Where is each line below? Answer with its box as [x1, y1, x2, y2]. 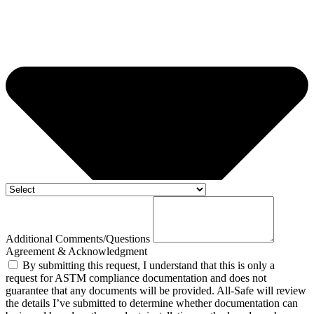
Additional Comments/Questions [6, 233, 153, 245]
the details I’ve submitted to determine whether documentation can [6, 297, 298, 310]
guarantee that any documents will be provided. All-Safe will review [6, 285, 306, 297]
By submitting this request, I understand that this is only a [22, 259, 275, 272]
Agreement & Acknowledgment [6, 245, 147, 258]
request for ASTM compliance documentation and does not [6, 272, 266, 285]
